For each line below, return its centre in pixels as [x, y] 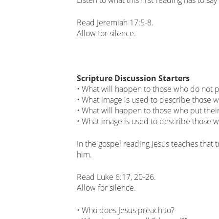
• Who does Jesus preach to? [126, 210]
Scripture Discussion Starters [133, 78]
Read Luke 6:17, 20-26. [116, 177]
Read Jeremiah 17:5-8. [115, 22]
